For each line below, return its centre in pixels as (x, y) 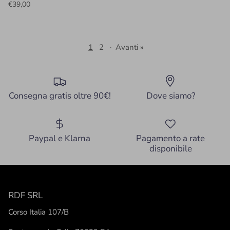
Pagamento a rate (170, 139)
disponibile (170, 149)
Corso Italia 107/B (39, 212)
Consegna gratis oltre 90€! (60, 96)
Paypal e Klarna (60, 139)
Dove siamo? (170, 96)
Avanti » (130, 47)
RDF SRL (25, 196)
